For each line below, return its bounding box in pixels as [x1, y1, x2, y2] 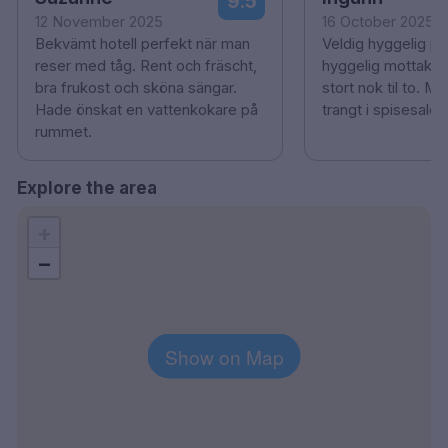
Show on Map [164, 342, 284, 370]
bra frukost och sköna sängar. [35, 78, 237, 97]
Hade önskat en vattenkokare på [35, 100, 258, 119]
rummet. [35, 122, 92, 141]
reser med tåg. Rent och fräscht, [35, 56, 257, 75]
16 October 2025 [321, 12, 434, 31]
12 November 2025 [35, 12, 163, 31]
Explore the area [17, 177, 157, 198]
